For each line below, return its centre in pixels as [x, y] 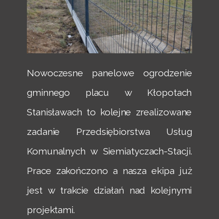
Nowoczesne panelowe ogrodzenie [109, 73]
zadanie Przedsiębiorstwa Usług [109, 131]
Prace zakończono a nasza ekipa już [109, 170]
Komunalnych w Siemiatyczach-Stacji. [109, 151]
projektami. [51, 209]
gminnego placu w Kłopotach [109, 92]
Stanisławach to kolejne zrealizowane [109, 112]
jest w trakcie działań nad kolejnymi [109, 190]
